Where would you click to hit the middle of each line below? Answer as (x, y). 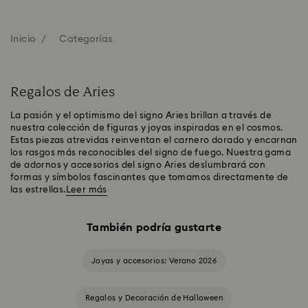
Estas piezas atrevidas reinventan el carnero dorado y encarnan (154, 141)
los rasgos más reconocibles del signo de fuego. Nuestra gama (151, 153)
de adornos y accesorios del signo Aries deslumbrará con (138, 165)
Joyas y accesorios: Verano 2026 (154, 261)
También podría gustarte (154, 228)
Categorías (86, 39)
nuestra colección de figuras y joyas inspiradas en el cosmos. (147, 128)
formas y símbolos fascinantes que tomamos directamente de (150, 178)
